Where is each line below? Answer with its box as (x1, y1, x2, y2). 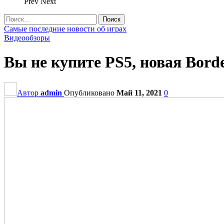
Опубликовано (64, 88, 116, 97)
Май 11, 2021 (116, 88, 162, 97)
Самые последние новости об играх (4, 24, 126, 33)
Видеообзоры (4, 33, 50, 42)
